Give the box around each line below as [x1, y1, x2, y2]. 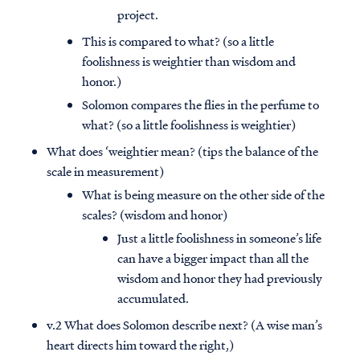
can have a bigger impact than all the [117, 249, 309, 268]
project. [117, 6, 158, 24]
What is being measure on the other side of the [82, 186, 325, 204]
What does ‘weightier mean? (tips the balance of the [47, 142, 318, 161]
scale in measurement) [47, 162, 164, 181]
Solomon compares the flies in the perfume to [82, 96, 319, 114]
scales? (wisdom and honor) [82, 206, 227, 224]
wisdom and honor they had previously [117, 269, 322, 288]
